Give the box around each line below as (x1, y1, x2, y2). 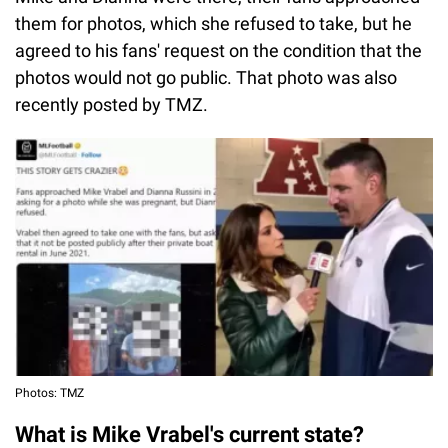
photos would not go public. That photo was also (15, 67, 397, 89)
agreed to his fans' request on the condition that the (15, 40, 422, 62)
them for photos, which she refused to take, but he (15, 13, 412, 35)
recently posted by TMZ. (15, 94, 208, 116)
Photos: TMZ (15, 386, 84, 401)
